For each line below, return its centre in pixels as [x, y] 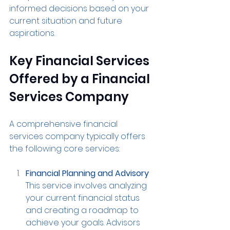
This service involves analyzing [87, 186]
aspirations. [32, 33]
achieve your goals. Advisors [84, 223]
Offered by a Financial [81, 79]
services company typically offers [78, 136]
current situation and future [67, 21]
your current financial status [84, 198]
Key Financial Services [81, 61]
